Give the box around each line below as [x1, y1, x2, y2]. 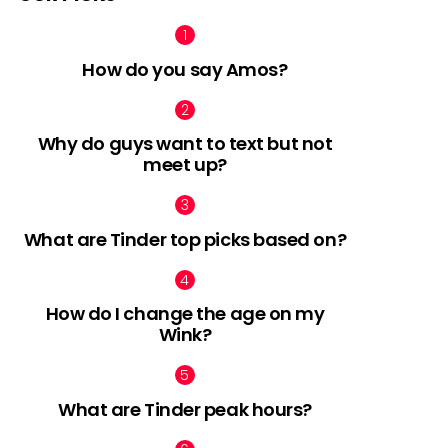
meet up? [143, 152, 227, 177]
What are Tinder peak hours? [58, 396, 312, 422]
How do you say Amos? [82, 56, 288, 82]
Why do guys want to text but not [37, 131, 333, 156]
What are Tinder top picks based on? [23, 226, 347, 252]
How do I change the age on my [45, 301, 325, 326]
